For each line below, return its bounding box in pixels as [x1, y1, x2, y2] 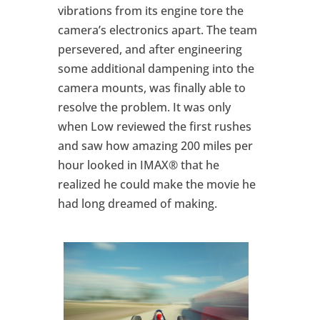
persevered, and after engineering [57, 41, 242, 57]
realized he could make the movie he [57, 176, 256, 192]
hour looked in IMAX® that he [57, 156, 219, 173]
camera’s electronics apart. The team [57, 21, 257, 38]
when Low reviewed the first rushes [57, 118, 251, 134]
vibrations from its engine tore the [57, 2, 244, 19]
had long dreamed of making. [57, 195, 217, 211]
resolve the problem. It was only [57, 99, 231, 115]
